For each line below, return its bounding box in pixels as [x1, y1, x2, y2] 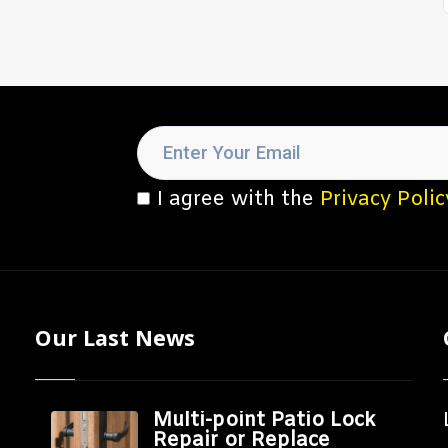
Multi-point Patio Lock [152, 407, 376, 434]
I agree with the [157, 186, 320, 213]
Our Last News [35, 323, 195, 352]
